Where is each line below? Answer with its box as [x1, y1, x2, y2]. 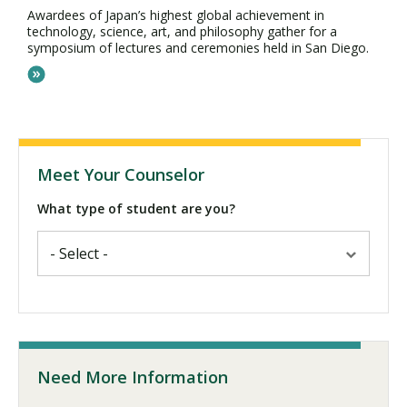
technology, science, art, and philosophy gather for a [27, 23, 337, 41]
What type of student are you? [37, 200, 235, 218]
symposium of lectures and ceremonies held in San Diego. [27, 39, 369, 57]
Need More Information [37, 366, 228, 389]
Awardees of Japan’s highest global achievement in [27, 6, 324, 25]
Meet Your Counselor [37, 164, 204, 186]
